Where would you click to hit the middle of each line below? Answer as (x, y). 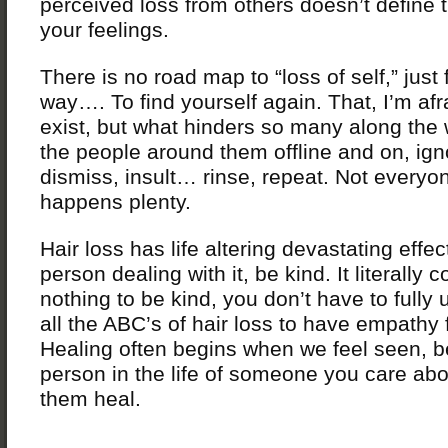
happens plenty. (118, 201)
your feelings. (107, 29)
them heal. (90, 398)
